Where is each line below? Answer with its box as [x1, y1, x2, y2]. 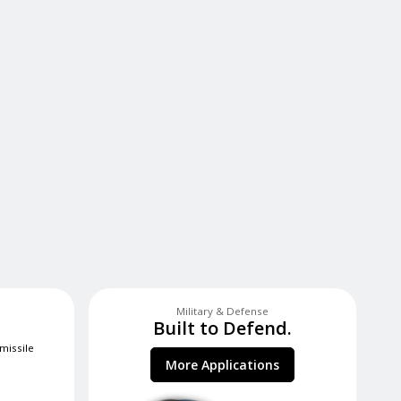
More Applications [166, 356, 279, 374]
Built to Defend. [153, 316, 292, 341]
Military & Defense [176, 304, 269, 319]
